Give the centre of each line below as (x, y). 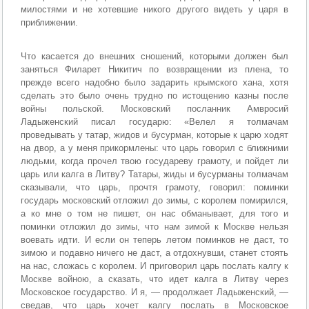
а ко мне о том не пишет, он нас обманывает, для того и (154, 213)
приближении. (50, 22)
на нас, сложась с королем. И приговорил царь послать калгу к (154, 266)
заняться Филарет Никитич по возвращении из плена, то (154, 69)
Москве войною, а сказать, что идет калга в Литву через (154, 279)
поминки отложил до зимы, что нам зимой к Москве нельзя (154, 226)
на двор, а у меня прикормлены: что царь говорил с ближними (154, 148)
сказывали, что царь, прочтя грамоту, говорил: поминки (154, 187)
